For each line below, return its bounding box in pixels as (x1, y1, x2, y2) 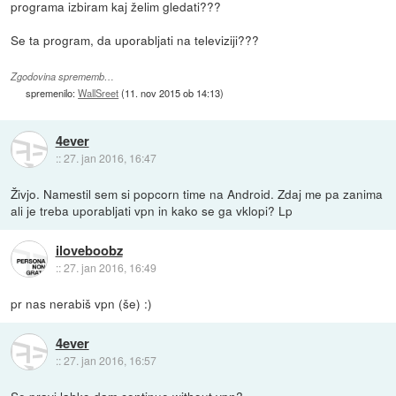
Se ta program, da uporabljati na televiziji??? (11, 30, 260, 49)
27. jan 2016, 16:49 (63, 260, 156, 276)
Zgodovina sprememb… (11, 69, 115, 83)
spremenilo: (26, 85, 79, 100)
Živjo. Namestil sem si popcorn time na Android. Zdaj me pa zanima (11, 184, 384, 202)
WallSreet (78, 85, 119, 100)
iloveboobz (55, 240, 123, 261)
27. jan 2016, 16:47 (63, 150, 156, 166)
